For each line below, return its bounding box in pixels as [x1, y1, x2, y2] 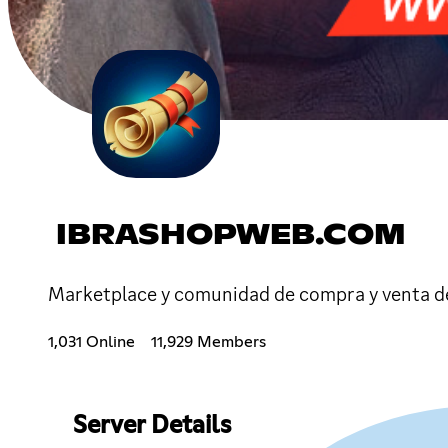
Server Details [72, 413, 231, 438]
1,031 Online [48, 333, 135, 350]
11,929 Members [151, 333, 266, 350]
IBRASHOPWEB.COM [56, 221, 406, 250]
